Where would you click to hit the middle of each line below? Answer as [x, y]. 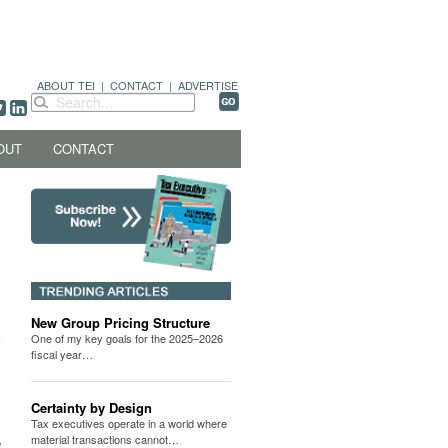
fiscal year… [62, 354]
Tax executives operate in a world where [129, 423]
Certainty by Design [91, 408]
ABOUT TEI [66, 85]
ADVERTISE [208, 85]
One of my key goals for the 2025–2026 [127, 338]
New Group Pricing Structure [120, 323]
